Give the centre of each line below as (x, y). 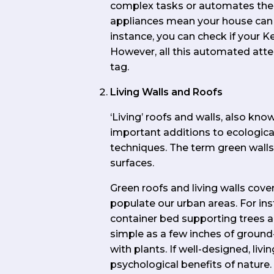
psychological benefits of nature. (191, 265)
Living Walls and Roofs (166, 92)
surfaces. (132, 163)
